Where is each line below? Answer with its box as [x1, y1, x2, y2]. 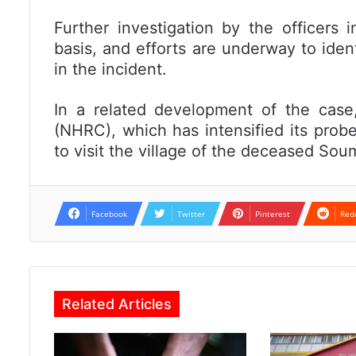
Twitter [177, 208, 205, 220]
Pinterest [255, 208, 290, 220]
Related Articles [62, 296, 172, 313]
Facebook [91, 208, 127, 220]
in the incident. [54, 60, 167, 79]
